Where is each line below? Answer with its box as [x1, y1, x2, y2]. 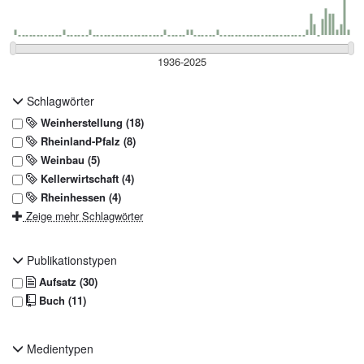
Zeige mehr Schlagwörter [23, 207, 143, 223]
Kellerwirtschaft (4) [37, 170, 134, 186]
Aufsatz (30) [36, 273, 97, 289]
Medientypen [24, 340, 93, 357]
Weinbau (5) [37, 151, 100, 167]
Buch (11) [36, 292, 86, 308]
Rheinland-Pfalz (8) [37, 132, 136, 149]
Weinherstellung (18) [37, 114, 144, 130]
